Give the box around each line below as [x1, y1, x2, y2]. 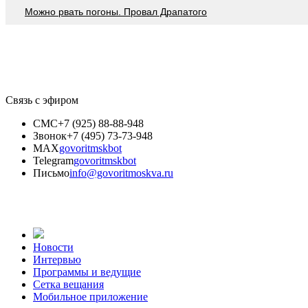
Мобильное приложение [33, 290, 148, 302]
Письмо [33, 166, 69, 179]
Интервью [33, 253, 81, 265]
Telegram [33, 154, 74, 166]
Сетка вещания [33, 278, 104, 290]
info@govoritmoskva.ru [69, 166, 173, 179]
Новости [33, 241, 74, 253]
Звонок [33, 129, 67, 142]
